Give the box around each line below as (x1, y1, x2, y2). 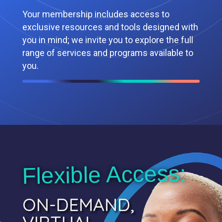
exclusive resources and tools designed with (22, 21, 198, 32)
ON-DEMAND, (22, 193, 134, 216)
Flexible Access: (22, 160, 187, 189)
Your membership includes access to (22, 8, 169, 19)
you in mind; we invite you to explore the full (22, 34, 193, 45)
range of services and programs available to (22, 47, 193, 58)
